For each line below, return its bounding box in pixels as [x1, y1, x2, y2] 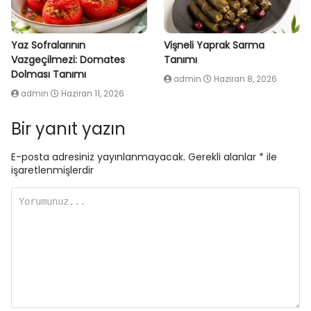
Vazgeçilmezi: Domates [11, 53, 125, 67]
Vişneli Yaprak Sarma [164, 38, 264, 53]
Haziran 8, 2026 [214, 74, 277, 85]
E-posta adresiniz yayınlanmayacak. [11, 150, 185, 165]
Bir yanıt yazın [11, 117, 126, 141]
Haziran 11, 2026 [61, 88, 124, 100]
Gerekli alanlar [188, 150, 259, 165]
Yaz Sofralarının [11, 38, 85, 53]
